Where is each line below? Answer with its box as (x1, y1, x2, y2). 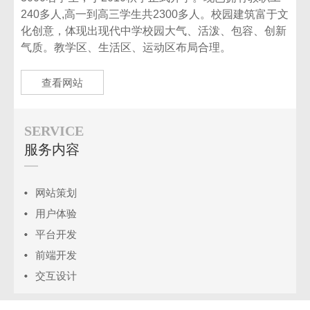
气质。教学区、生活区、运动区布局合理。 (21, 42, 231, 53)
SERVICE (24, 123, 84, 138)
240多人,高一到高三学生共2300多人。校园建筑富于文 (21, 8, 289, 20)
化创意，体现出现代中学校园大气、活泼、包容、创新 (21, 25, 286, 37)
